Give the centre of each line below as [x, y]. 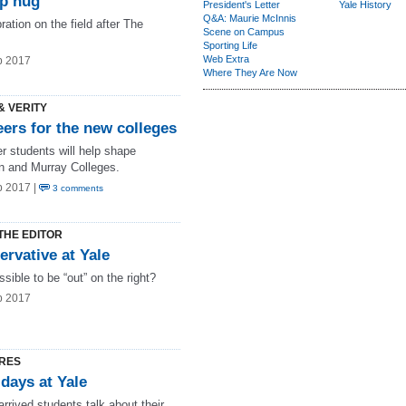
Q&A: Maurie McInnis [250, 18]
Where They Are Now [250, 72]
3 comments [77, 188]
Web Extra [226, 59]
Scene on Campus [244, 32]
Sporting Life [230, 45]
